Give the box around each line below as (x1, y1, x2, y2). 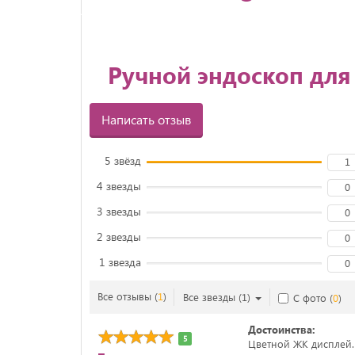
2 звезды (97, 229, 141, 244)
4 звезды (97, 178, 141, 193)
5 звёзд (105, 153, 141, 168)
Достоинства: (247, 323, 315, 336)
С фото (293, 290, 330, 304)
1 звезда (99, 254, 141, 269)
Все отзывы (97, 289, 155, 303)
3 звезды (97, 204, 141, 219)
